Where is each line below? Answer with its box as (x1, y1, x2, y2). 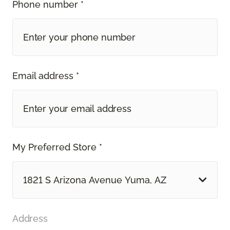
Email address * (12, 70, 79, 81)
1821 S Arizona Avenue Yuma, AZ (23, 174, 166, 185)
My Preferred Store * (12, 141, 102, 152)
